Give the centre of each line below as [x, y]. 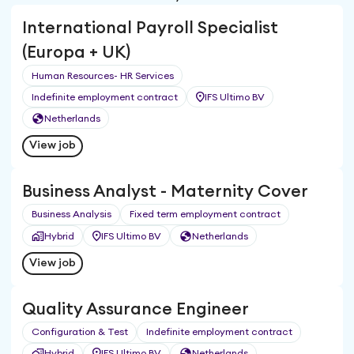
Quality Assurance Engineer [136, 309]
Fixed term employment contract [205, 215]
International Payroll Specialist [151, 28]
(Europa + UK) [77, 53]
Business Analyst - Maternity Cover [166, 191]
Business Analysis [71, 215]
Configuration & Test [79, 332]
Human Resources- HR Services [102, 75]
